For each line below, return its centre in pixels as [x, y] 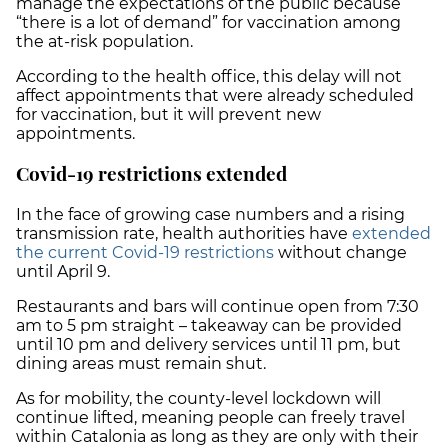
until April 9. [63, 272]
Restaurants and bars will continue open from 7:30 [217, 307]
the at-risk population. [106, 41]
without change [340, 253]
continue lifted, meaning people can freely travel [210, 418]
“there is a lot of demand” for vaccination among [208, 22]
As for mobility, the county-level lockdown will [198, 399]
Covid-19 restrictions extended [151, 174]
